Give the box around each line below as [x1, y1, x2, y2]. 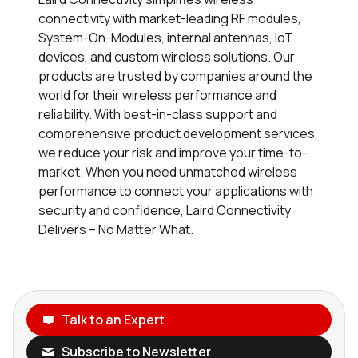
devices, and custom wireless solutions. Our [38, 47, 295, 66]
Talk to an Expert [61, 310, 165, 328]
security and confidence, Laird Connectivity [38, 201, 291, 219]
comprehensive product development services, [38, 124, 318, 142]
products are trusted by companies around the [38, 66, 312, 85]
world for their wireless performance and [38, 86, 276, 104]
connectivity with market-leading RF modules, [38, 9, 301, 27]
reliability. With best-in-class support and [38, 105, 277, 123]
